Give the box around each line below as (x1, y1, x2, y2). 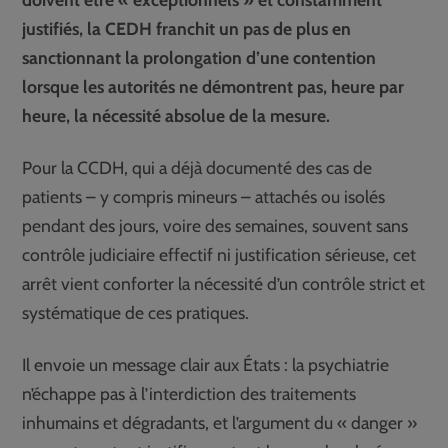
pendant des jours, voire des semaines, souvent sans (22, 214, 409, 236)
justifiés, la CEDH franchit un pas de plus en (22, 18, 352, 40)
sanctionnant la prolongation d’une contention (22, 47, 377, 69)
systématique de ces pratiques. (22, 301, 250, 323)
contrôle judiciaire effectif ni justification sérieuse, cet (22, 243, 417, 265)
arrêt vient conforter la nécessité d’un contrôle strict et (22, 272, 426, 294)
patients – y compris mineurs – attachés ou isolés (22, 185, 386, 207)
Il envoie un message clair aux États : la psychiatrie (22, 353, 390, 375)
